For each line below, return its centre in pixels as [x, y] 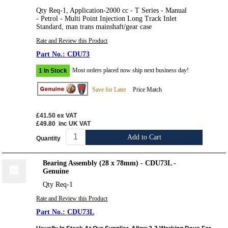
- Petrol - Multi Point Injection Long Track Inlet [107, 18]
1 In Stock [53, 70]
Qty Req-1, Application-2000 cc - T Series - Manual [112, 10]
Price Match [148, 89]
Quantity [49, 138]
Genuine [56, 172]
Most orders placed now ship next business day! [131, 70]
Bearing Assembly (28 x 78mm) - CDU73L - [110, 163]
